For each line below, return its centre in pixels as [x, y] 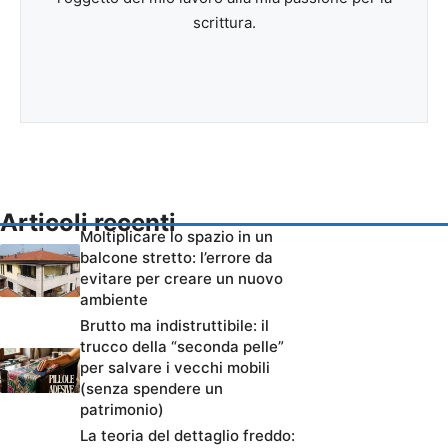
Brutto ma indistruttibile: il [174, 326]
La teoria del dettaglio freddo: [187, 436]
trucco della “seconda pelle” [182, 347]
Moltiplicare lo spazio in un [176, 237]
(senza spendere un [151, 389]
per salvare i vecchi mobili [175, 368]
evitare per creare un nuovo [181, 279]
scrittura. [224, 23]
